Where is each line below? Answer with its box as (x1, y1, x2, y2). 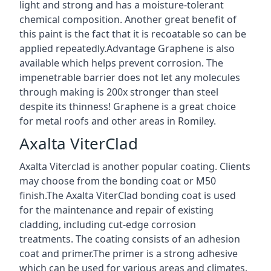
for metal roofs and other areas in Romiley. (19, 114, 216, 128)
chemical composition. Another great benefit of (19, 12, 237, 26)
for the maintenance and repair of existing (19, 203, 214, 217)
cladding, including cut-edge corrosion (19, 217, 196, 231)
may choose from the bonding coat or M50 (19, 174, 216, 188)
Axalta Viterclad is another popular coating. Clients (19, 159, 250, 173)
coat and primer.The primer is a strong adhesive (19, 246, 238, 260)
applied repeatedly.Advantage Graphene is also (19, 41, 235, 55)
